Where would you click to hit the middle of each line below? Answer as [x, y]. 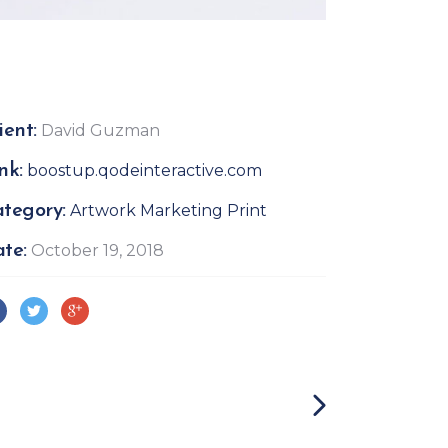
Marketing [181, 210]
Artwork [102, 210]
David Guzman [100, 130]
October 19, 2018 [97, 250]
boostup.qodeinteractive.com [144, 170]
